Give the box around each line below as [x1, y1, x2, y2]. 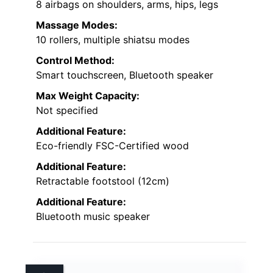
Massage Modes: [36, 18, 118, 31]
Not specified [36, 104, 98, 116]
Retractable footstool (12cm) [36, 174, 169, 187]
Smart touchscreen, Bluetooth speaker [36, 68, 213, 81]
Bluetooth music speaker [36, 210, 150, 222]
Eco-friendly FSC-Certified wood [36, 139, 189, 152]
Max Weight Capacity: [36, 89, 140, 102]
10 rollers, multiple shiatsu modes [36, 33, 190, 46]
